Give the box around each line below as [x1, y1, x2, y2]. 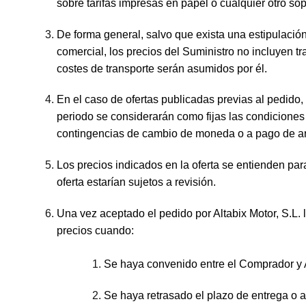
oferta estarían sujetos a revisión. [56, 176, 216, 189]
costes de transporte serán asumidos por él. [56, 62, 267, 74]
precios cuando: [56, 224, 134, 236]
